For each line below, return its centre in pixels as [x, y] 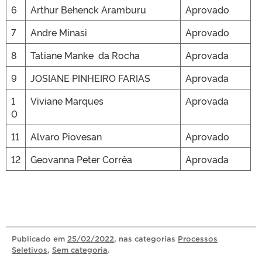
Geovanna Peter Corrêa [81, 159]
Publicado [32, 239]
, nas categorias [146, 239]
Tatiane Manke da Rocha [85, 55]
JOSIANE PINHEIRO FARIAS [90, 78]
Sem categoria [80, 250]
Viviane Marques [67, 101]
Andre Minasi [59, 32]
